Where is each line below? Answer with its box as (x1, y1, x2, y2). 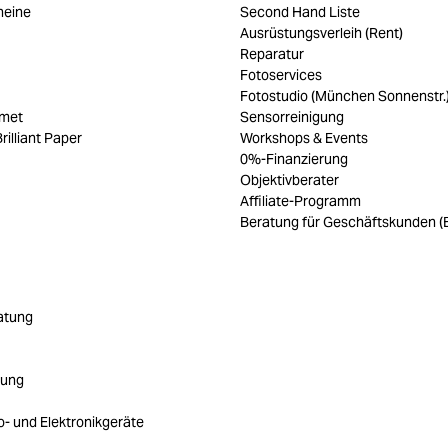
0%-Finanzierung (240, 149, 348, 168)
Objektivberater (240, 170, 339, 189)
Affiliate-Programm (240, 191, 361, 210)
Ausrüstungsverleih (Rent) (240, 23, 403, 42)
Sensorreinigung (240, 107, 344, 126)
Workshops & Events (240, 128, 368, 147)
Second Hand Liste (240, 2, 360, 21)
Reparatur (240, 44, 304, 63)
